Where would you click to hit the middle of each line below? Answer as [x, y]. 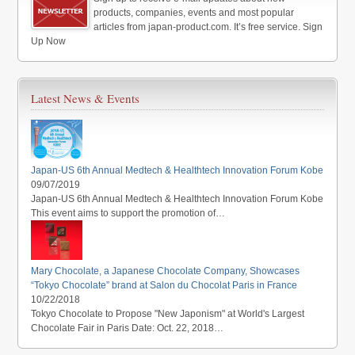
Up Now [49, 42]
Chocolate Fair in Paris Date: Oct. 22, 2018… [128, 328]
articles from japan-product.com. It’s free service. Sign [208, 27]
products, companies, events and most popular [194, 13]
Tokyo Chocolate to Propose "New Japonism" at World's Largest [168, 314]
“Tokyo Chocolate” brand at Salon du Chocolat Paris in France [164, 286]
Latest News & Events [86, 99]
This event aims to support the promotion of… [128, 214]
